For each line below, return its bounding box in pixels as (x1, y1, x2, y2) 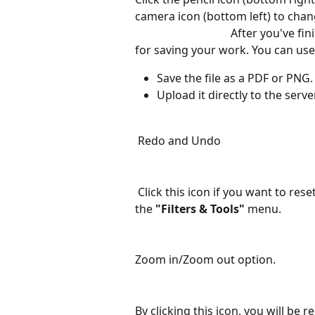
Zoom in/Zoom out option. (135, 252, 276, 268)
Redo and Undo (138, 132, 221, 148)
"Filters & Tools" (155, 200, 245, 217)
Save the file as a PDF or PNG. (157, 70, 313, 86)
